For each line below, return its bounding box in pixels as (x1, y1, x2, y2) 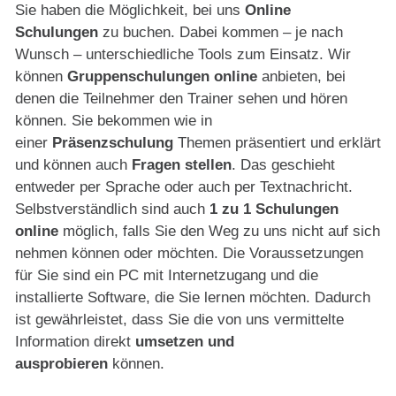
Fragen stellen (132, 156, 232, 173)
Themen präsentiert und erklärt (173, 133, 381, 151)
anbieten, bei (257, 67, 346, 85)
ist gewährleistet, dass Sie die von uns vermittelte (15, 310, 344, 328)
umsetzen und (135, 332, 234, 350)
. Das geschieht (232, 156, 335, 173)
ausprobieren (15, 354, 108, 372)
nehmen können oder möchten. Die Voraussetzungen (15, 244, 363, 262)
